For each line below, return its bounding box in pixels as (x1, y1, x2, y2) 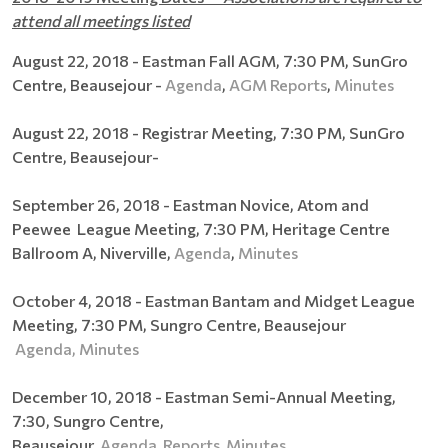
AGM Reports (226, 74, 327, 94)
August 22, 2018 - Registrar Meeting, (12, 122, 277, 142)
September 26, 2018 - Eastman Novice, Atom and (12, 194, 369, 214)
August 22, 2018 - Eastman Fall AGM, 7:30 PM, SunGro (12, 50, 408, 70)
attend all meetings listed (12, 10, 190, 30)
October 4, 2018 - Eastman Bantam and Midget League (12, 290, 415, 310)
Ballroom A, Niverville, (12, 242, 174, 262)
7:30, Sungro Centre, (12, 410, 164, 430)
